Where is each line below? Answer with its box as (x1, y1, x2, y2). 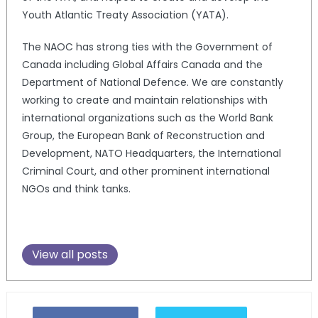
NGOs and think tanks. (21, 182, 131, 197)
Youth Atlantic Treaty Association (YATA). (21, 8, 229, 23)
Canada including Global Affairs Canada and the (21, 57, 263, 72)
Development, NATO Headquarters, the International (21, 146, 281, 161)
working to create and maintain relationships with (21, 93, 268, 108)
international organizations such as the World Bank (21, 111, 273, 126)
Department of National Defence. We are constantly (21, 75, 283, 90)
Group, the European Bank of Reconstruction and (21, 128, 265, 143)
